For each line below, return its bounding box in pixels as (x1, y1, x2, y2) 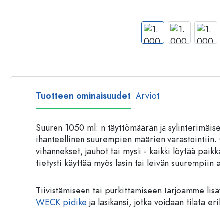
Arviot (136, 89, 160, 102)
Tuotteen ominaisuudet (36, 89, 131, 102)
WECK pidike (36, 196, 87, 208)
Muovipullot (137, 3, 171, 13)
